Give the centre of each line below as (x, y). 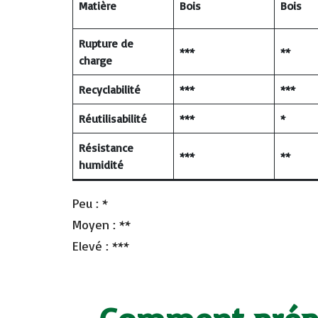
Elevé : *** (101, 245)
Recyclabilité (111, 89)
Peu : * (90, 203)
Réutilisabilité (115, 118)
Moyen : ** (102, 224)
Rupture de (106, 43)
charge (95, 60)
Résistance (106, 147)
